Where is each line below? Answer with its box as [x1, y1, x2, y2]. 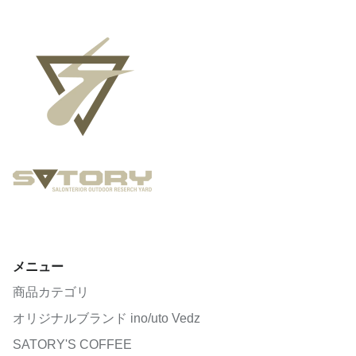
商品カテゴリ [13, 284, 89, 299]
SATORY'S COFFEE [13, 337, 132, 351]
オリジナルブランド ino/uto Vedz [13, 311, 200, 325]
